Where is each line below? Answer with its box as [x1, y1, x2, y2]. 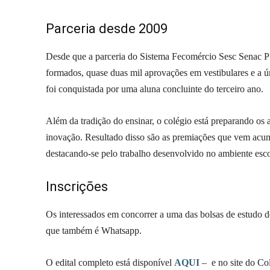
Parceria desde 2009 [46, 21, 168, 36]
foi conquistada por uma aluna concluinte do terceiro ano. [46, 84, 263, 94]
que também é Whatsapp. [46, 225, 142, 236]
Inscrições [46, 179, 108, 194]
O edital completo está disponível [46, 257, 174, 268]
